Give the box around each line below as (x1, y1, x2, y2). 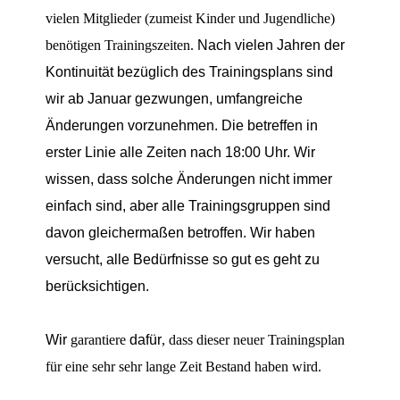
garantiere (67, 331, 127, 347)
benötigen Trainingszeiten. (46, 37, 198, 53)
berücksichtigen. (46, 278, 150, 294)
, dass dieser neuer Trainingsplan (162, 331, 346, 347)
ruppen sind (255, 197, 331, 213)
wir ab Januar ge (46, 90, 152, 106)
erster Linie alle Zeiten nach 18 (46, 144, 242, 160)
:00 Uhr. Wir (241, 144, 316, 160)
